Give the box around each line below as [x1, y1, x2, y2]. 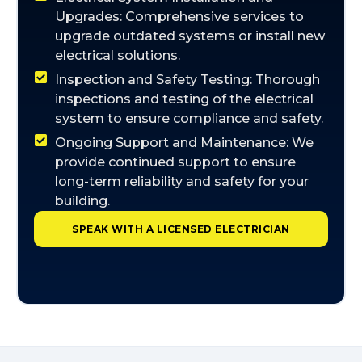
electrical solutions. [55, 48, 181, 63]
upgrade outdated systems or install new [55, 28, 326, 44]
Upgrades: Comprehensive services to [55, 9, 305, 24]
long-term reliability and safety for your [55, 174, 309, 189]
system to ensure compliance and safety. [55, 111, 324, 126]
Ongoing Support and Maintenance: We [55, 135, 314, 150]
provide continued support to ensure [55, 154, 297, 170]
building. [55, 193, 111, 208]
